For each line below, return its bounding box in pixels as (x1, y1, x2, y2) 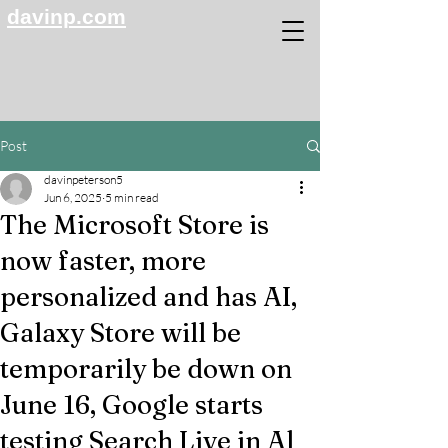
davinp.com (7, 5, 126, 28)
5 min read (105, 190, 159, 205)
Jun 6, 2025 (44, 190, 102, 205)
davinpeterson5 (44, 172, 123, 187)
